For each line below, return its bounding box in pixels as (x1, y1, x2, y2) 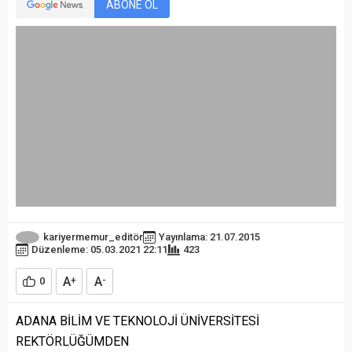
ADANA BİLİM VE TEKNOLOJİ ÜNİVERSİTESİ (16, 313, 259, 329)
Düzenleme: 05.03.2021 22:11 (31, 244, 167, 256)
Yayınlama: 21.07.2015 (159, 230, 260, 243)
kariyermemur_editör (43, 230, 143, 243)
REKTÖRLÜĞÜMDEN (16, 334, 129, 350)
